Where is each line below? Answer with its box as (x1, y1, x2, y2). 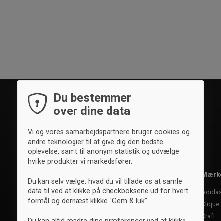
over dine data (53, 104, 130, 118)
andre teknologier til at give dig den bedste (28, 137, 163, 146)
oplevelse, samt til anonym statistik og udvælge (28, 147, 179, 155)
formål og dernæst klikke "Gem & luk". (28, 196, 148, 205)
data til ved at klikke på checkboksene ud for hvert (28, 186, 188, 195)
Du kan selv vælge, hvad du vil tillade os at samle (28, 177, 182, 185)
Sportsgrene (70, 170, 110, 178)
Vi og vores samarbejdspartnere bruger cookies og (28, 127, 190, 136)
